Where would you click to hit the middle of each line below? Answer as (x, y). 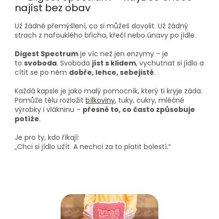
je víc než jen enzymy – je (124, 54)
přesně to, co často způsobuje (139, 109)
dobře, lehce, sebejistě (111, 72)
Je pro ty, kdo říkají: (47, 137)
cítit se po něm (41, 72)
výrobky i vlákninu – (48, 109)
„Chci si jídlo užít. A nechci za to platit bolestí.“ (93, 146)
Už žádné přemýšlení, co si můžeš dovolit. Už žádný (101, 26)
